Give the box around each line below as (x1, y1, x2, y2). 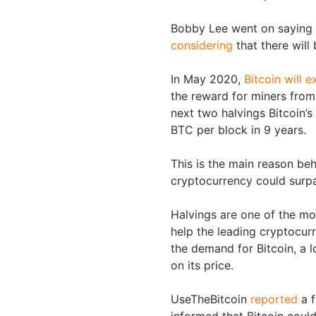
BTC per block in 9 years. (171, 122, 310, 137)
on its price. (171, 257, 237, 272)
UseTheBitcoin (171, 291, 250, 306)
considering (171, 37, 233, 52)
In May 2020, (171, 71, 244, 86)
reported (250, 291, 298, 306)
